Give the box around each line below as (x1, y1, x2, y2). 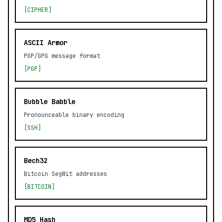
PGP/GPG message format (24, 52, 100, 60)
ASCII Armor (24, 38, 67, 47)
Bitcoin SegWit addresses (24, 170, 107, 178)
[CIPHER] (24, 6, 52, 14)
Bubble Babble (24, 97, 75, 106)
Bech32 (24, 156, 48, 165)
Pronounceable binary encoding (24, 111, 124, 119)
